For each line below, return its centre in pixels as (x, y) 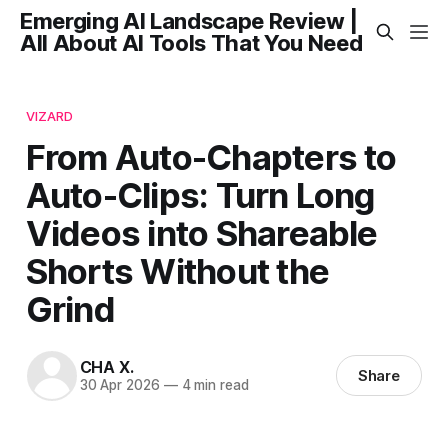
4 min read (213, 385)
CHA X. (106, 367)
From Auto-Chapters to (211, 156)
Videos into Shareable (201, 232)
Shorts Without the (177, 270)
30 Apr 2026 (119, 385)
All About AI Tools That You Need (191, 43)
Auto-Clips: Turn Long (200, 194)
